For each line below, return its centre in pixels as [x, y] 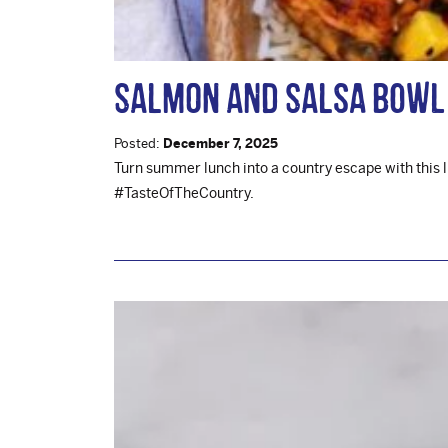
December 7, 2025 [220, 143]
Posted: [138, 143]
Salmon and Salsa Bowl [279, 97]
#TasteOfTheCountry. [184, 192]
